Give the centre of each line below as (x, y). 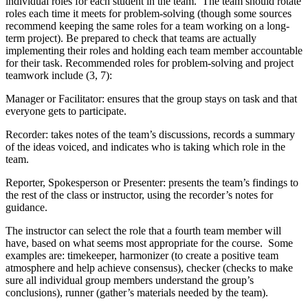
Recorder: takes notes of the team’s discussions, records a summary (150, 135)
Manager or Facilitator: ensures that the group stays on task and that (151, 99)
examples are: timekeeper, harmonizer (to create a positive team (142, 256)
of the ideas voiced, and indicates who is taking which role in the (145, 147)
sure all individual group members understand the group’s (130, 280)
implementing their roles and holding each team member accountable (154, 51)
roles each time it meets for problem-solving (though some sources (148, 14)
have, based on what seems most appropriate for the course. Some (149, 243)
